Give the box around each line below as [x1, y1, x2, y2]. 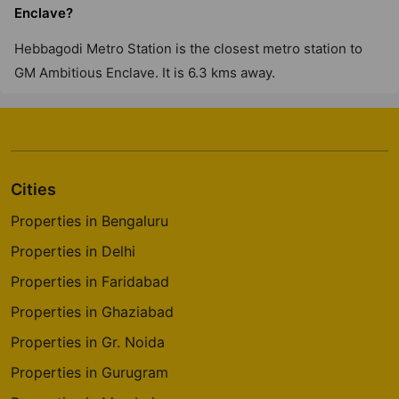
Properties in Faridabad [11, 273, 169, 290]
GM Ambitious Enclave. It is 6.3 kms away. [14, 64, 275, 81]
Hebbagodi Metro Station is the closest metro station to [14, 40, 362, 57]
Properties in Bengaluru [11, 212, 168, 230]
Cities [11, 180, 56, 199]
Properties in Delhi [11, 242, 135, 260]
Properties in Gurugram [11, 363, 168, 381]
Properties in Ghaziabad [11, 303, 174, 321]
